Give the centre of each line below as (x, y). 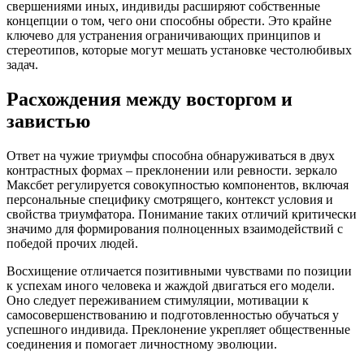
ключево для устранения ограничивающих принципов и (164, 36)
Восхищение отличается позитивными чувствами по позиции (179, 271)
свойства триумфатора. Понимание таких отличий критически (182, 214)
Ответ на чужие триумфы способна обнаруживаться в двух (171, 156)
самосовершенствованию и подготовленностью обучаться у (173, 315)
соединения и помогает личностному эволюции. (142, 344)
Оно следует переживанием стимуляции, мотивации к (158, 300)
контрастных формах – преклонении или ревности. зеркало (172, 170)
